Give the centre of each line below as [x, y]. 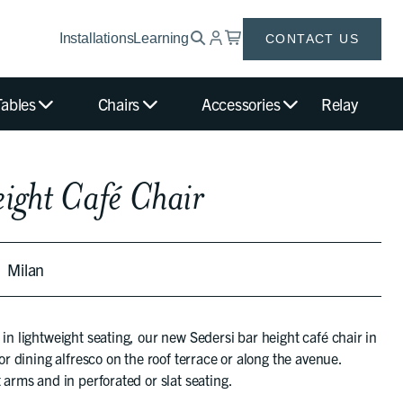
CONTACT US [312, 38]
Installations [96, 38]
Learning [161, 38]
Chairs [119, 104]
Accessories [241, 104]
